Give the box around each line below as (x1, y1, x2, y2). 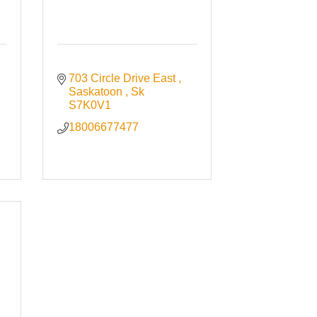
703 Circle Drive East (69, 72, 179, 85)
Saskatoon (69, 86, 126, 98)
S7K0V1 (69, 99, 112, 112)
